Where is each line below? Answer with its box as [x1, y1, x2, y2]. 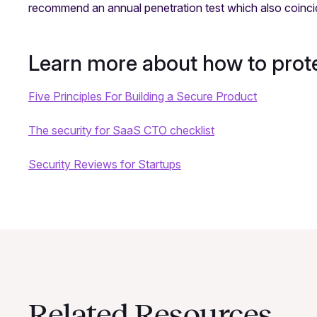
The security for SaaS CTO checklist [28, 123, 214, 138]
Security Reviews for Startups [28, 157, 181, 172]
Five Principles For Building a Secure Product [28, 89, 257, 104]
